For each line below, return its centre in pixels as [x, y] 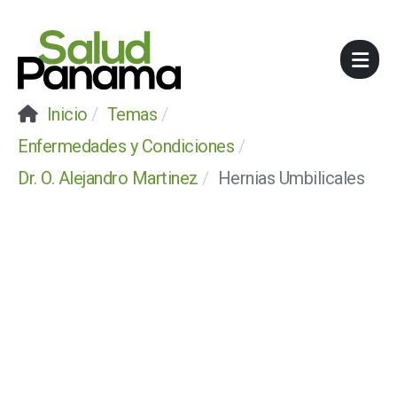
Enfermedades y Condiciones [126, 146]
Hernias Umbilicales [291, 178]
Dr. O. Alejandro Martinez [108, 178]
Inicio [67, 114]
